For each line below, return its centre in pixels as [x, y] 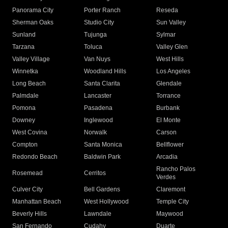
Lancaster [98, 96]
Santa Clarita [102, 84]
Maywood [169, 214]
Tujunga [96, 35]
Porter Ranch [103, 10]
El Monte [168, 120]
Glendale [169, 84]
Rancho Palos [176, 169]
